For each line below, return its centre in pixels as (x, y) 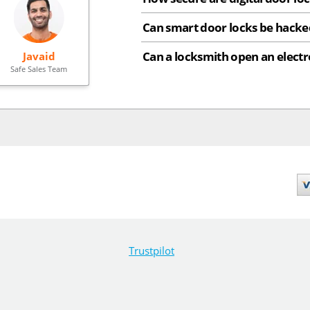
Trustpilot (152, 251)
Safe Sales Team (39, 69)
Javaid (39, 56)
